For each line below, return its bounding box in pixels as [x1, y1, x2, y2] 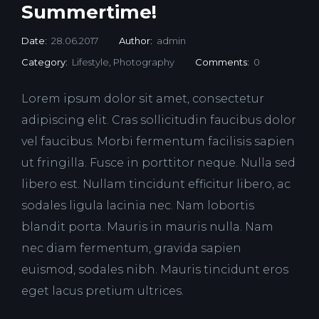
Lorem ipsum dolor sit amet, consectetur [21, 92, 264, 106]
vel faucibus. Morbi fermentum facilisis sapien [21, 135, 295, 149]
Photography [113, 56, 174, 68]
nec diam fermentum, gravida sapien [21, 241, 241, 256]
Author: [119, 35, 157, 47]
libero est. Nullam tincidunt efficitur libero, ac [21, 177, 291, 192]
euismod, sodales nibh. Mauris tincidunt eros [21, 263, 288, 277]
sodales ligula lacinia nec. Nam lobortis [21, 199, 254, 213]
